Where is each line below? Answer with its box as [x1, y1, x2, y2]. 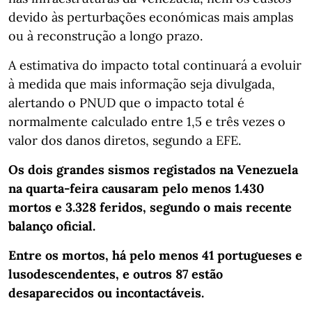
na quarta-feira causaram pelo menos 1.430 [8, 180, 264, 196]
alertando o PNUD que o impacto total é [8, 94, 244, 111]
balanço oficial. [8, 217, 95, 234]
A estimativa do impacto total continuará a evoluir [8, 56, 302, 73]
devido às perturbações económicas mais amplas [8, 8, 293, 25]
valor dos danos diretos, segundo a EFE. [8, 132, 241, 148]
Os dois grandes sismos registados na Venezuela [8, 161, 298, 178]
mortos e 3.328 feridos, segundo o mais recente [8, 198, 292, 215]
